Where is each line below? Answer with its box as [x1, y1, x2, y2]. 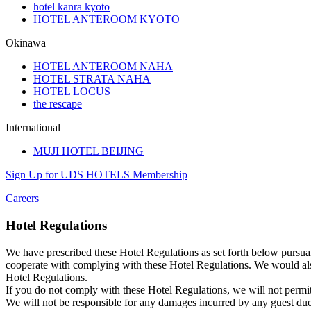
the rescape [33, 98, 82, 110]
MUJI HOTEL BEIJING [33, 145, 144, 158]
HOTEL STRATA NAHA [33, 73, 151, 85]
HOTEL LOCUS [33, 85, 110, 98]
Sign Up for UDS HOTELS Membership [6, 169, 187, 181]
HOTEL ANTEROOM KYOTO [33, 13, 180, 26]
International [6, 121, 60, 134]
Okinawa [6, 37, 46, 49]
